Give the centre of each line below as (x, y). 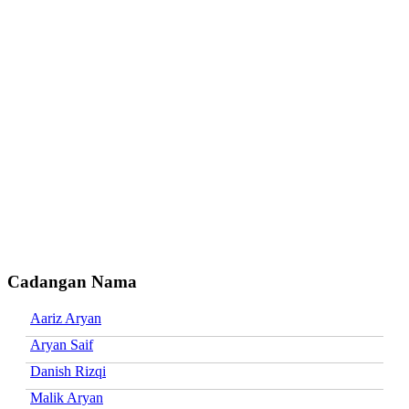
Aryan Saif (62, 344)
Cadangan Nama (72, 281)
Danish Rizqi (68, 371)
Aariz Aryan (66, 318)
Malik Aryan (67, 397)
